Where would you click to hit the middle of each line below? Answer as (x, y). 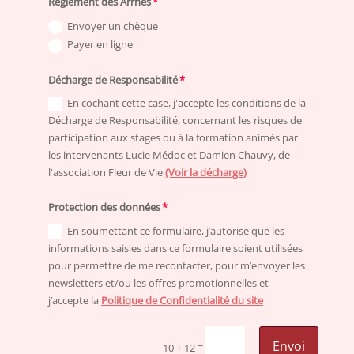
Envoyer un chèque (113, 26)
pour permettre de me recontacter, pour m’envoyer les (177, 265)
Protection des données (105, 207)
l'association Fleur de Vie (107, 173)
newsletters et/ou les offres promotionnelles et (159, 282)
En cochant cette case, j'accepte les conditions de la (187, 103)
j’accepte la (75, 300)
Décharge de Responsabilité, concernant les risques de (175, 121)
